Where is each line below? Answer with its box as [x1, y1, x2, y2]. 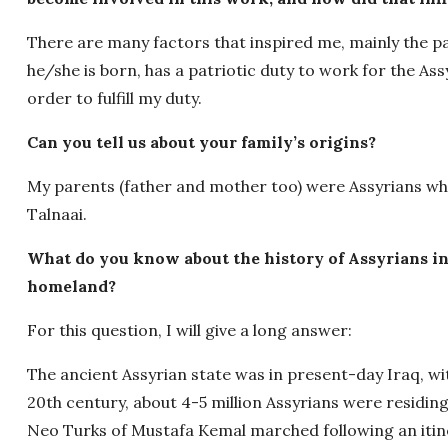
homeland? [27, 275, 116, 296]
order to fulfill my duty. [27, 87, 202, 108]
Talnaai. [27, 203, 87, 224]
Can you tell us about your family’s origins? [27, 131, 376, 152]
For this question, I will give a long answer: [27, 319, 352, 340]
